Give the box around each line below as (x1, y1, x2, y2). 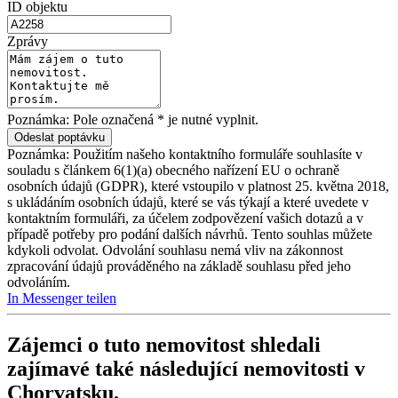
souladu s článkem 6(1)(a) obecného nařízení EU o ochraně (7, 162, 339, 178)
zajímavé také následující (7, 356, 243, 380)
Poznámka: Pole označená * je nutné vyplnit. (7, 111, 259, 127)
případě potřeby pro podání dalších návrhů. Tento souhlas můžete (7, 226, 372, 242)
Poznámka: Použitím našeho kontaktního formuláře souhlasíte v (7, 146, 362, 162)
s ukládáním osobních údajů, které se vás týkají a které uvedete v (7, 194, 369, 210)
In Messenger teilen (7, 290, 116, 306)
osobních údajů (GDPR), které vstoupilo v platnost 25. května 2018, (7, 178, 389, 194)
